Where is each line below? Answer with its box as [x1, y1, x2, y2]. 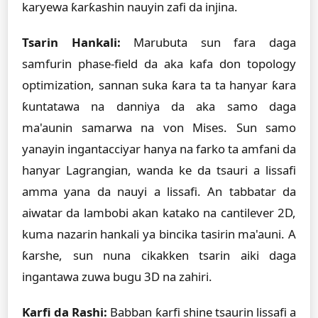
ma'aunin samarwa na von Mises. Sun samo [22, 119, 296, 136]
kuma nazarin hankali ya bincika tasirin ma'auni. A [22, 226, 296, 242]
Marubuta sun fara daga [120, 34, 297, 50]
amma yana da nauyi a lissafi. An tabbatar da [22, 183, 296, 199]
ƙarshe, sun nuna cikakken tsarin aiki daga [22, 247, 296, 263]
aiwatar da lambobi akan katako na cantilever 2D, [22, 204, 296, 221]
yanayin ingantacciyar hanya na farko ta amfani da [22, 141, 296, 157]
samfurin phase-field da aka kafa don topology [22, 55, 296, 72]
